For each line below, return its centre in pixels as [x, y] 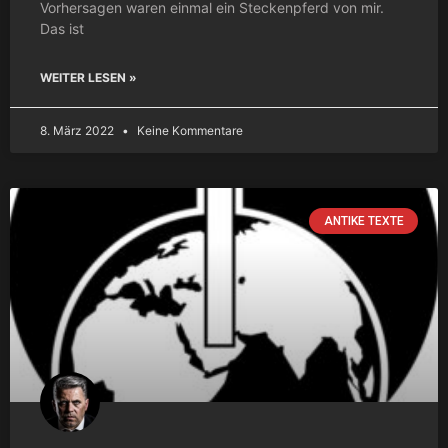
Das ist [62, 28]
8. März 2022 [78, 130]
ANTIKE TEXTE [363, 220]
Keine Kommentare [188, 130]
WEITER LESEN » [88, 77]
